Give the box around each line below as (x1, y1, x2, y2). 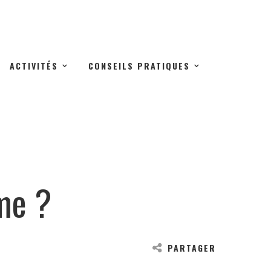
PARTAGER (168, 241, 216, 254)
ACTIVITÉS (10, 59, 58, 72)
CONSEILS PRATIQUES (88, 59, 190, 72)
